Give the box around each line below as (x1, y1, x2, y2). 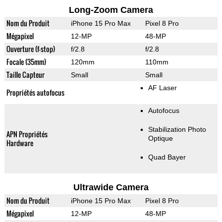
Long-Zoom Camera (68, 5, 153, 15)
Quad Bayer (148, 153, 186, 162)
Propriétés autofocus (6, 87, 64, 98)
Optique (148, 134, 173, 143)
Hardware (6, 138, 33, 149)
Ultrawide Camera (73, 182, 149, 193)
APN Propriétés (6, 129, 48, 140)
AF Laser (148, 84, 177, 92)
